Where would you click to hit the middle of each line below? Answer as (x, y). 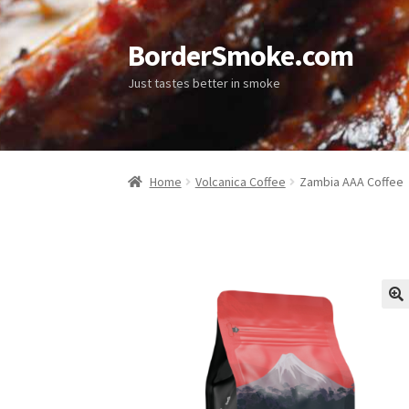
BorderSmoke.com (241, 55)
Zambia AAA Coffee (351, 182)
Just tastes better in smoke (204, 83)
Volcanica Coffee (240, 182)
